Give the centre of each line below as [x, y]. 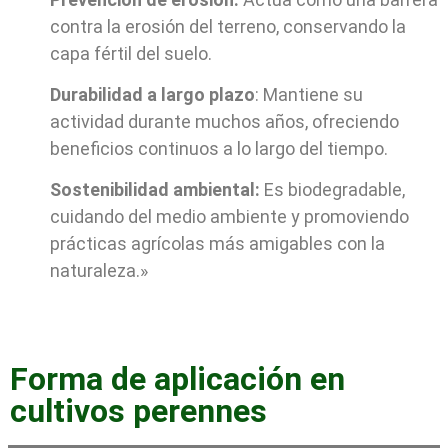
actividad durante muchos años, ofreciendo [224, 121]
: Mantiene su [309, 94]
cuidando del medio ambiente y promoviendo [229, 217]
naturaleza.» [99, 271]
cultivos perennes [138, 410]
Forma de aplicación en [177, 378]
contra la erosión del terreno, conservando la [228, 26]
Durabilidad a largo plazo [152, 94]
